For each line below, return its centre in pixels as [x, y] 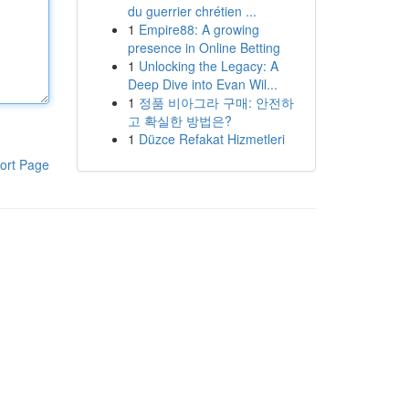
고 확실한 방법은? [179, 121]
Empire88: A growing [199, 29]
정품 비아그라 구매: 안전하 [216, 102]
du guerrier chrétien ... [192, 11]
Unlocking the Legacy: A [208, 66]
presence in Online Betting [204, 47]
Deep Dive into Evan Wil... [202, 84]
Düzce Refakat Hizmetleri [211, 139]
